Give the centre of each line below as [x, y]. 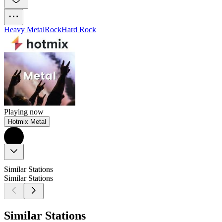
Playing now [24, 112]
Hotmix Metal [27, 122]
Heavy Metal [24, 30]
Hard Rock [79, 30]
